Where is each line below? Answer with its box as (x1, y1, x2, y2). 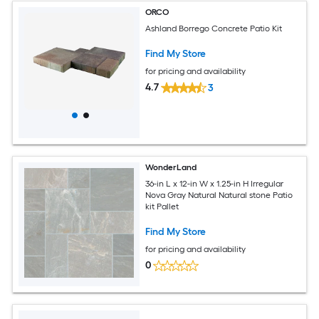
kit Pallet (145, 201, 179, 211)
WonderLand (145, 162, 197, 173)
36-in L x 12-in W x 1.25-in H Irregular (145, 178, 284, 189)
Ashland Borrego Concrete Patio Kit (145, 23, 283, 33)
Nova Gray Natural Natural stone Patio (145, 189, 293, 200)
